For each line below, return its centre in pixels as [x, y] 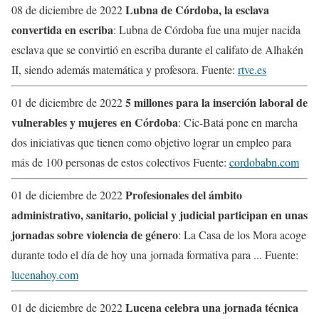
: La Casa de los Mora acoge [242, 234]
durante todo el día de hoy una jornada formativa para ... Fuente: [155, 254]
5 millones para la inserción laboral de [216, 102]
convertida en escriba [62, 29]
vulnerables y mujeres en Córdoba [95, 122]
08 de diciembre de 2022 [68, 9]
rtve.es [252, 69]
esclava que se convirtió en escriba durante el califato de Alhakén [157, 49]
